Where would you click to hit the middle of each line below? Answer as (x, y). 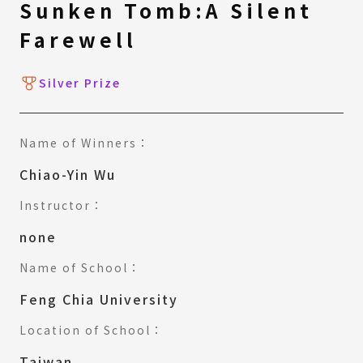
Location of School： (92, 329)
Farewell (78, 39)
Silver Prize (80, 83)
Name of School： (80, 267)
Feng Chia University (99, 299)
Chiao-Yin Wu (68, 174)
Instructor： (62, 205)
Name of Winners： (85, 142)
